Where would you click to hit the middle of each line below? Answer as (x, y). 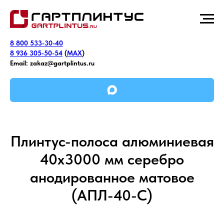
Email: (19, 63)
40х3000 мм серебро (112, 159)
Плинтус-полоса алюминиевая (112, 141)
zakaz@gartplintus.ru (62, 63)
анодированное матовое (112, 177)
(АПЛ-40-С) (112, 195)
